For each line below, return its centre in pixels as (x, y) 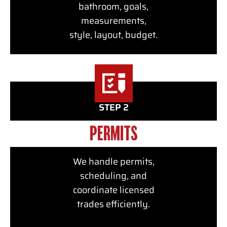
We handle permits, (113, 162)
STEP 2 (113, 108)
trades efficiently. (113, 204)
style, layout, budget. (113, 35)
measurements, (113, 21)
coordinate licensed (113, 190)
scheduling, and (113, 176)
